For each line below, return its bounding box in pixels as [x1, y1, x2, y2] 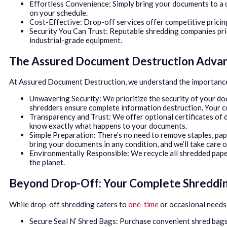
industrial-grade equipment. [29, 35, 122, 45]
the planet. [29, 158, 65, 167]
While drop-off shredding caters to [9, 199, 128, 209]
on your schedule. [29, 8, 88, 17]
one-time [128, 199, 159, 209]
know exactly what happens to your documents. [29, 121, 187, 131]
